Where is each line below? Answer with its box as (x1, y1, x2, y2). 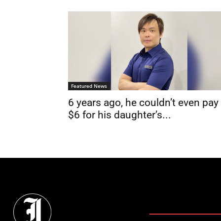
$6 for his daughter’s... (68, 109, 171, 121)
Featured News (71, 82, 107, 90)
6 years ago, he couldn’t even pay (68, 97, 219, 109)
